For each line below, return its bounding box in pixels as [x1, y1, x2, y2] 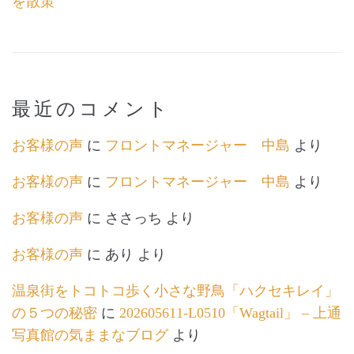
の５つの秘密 [12, 305, 97, 322]
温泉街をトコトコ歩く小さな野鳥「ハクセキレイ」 [12, 283, 339, 299]
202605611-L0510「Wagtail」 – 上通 [119, 305, 341, 322]
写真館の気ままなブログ [12, 327, 168, 344]
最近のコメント [12, 99, 171, 120]
